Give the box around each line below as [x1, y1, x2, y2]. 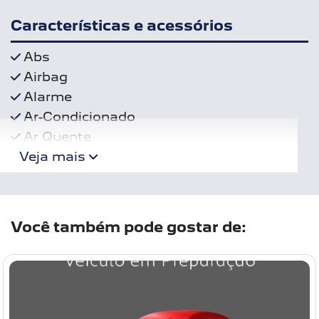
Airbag [23, 69, 68, 85]
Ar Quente [23, 129, 91, 145]
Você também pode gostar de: [11, 219, 246, 236]
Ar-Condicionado [23, 109, 135, 125]
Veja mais [19, 149, 89, 164]
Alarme [23, 89, 72, 105]
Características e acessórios [11, 16, 233, 34]
